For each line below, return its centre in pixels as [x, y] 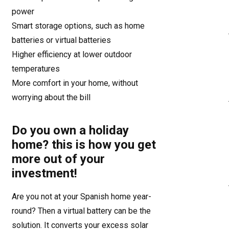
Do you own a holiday [70, 130]
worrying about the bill [51, 97]
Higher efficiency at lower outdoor [72, 54]
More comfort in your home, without [75, 83]
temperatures [36, 69]
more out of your [58, 159]
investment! [44, 173]
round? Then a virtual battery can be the [81, 211]
